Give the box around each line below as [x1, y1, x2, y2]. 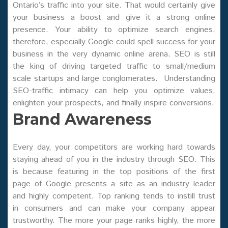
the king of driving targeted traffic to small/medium [13, 61, 215, 73]
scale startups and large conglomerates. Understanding [13, 73, 215, 85]
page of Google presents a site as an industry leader [13, 178, 215, 190]
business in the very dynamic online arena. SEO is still [13, 48, 215, 61]
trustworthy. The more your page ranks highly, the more [13, 215, 215, 227]
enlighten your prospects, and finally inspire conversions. [13, 97, 214, 109]
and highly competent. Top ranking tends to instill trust [13, 190, 215, 203]
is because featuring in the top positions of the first [13, 166, 215, 178]
